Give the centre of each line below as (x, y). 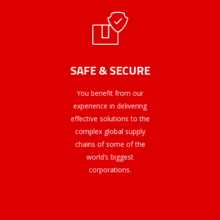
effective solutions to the (110, 119)
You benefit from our (110, 93)
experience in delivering (110, 106)
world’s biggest (110, 157)
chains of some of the (110, 144)
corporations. (110, 170)
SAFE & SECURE (110, 70)
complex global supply (110, 132)
